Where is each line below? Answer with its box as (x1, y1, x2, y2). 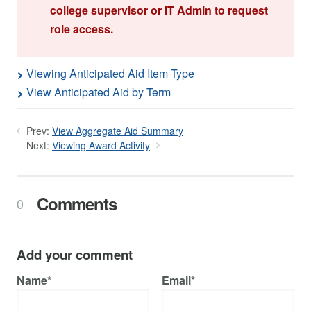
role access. (50, 20, 113, 37)
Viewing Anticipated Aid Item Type (26, 65, 194, 81)
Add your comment (17, 244, 133, 264)
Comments (32, 191, 117, 215)
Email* (162, 271, 196, 288)
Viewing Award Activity (52, 138, 150, 152)
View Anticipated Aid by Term (26, 83, 171, 100)
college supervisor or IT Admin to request (50, 1, 268, 18)
